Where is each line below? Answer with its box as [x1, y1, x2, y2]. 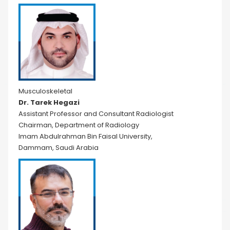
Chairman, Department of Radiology [18, 120, 139, 130]
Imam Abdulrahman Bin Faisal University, [18, 131, 152, 141]
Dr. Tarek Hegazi [18, 98, 80, 107]
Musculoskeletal [18, 86, 72, 96]
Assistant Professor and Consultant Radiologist [18, 109, 174, 119]
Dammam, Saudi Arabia [18, 143, 99, 152]
